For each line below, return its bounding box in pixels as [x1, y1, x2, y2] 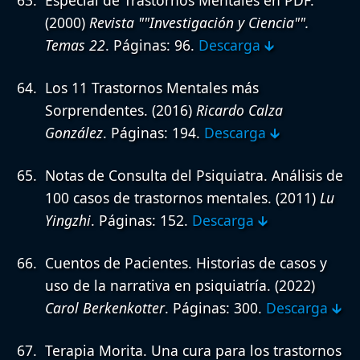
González [45, 122, 103, 142]
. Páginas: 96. [105, 35, 198, 55]
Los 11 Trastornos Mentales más [45, 77, 259, 97]
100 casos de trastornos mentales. [45, 187, 272, 207]
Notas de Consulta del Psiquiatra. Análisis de [45, 165, 343, 185]
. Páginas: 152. [91, 210, 192, 230]
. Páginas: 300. [165, 297, 266, 317]
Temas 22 [45, 35, 105, 55]
